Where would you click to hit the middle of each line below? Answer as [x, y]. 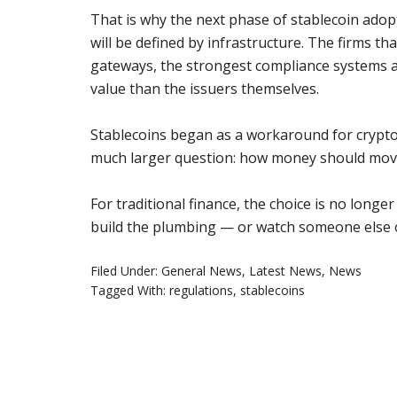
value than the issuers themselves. [205, 88]
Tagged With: [130, 290]
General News [202, 270]
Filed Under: [126, 270]
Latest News [285, 270]
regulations [201, 290]
